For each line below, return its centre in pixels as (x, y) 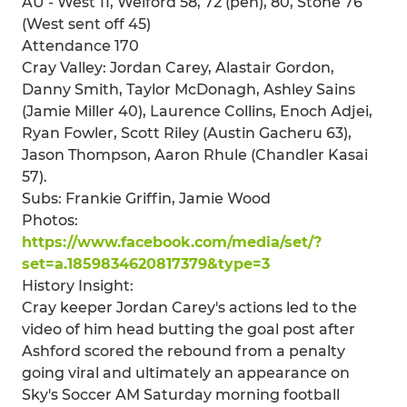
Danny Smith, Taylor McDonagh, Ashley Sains (189, 89)
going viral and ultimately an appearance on (186, 372)
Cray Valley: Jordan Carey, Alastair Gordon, (178, 67)
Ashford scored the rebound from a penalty (184, 351)
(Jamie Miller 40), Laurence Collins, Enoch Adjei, (197, 111)
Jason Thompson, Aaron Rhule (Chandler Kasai (195, 154)
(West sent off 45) (86, 24)
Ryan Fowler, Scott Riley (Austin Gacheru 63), (187, 133)
